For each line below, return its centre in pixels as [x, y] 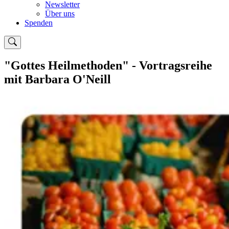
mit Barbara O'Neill [58, 79]
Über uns [60, 13]
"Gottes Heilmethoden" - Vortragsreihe [108, 66]
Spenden [39, 22]
